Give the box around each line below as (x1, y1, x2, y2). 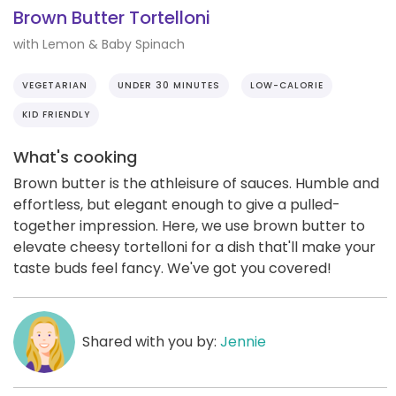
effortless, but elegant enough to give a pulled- (13, 194, 340, 215)
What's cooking (13, 145, 137, 168)
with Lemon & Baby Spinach (13, 34, 185, 53)
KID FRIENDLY (22, 107, 90, 121)
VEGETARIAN (22, 78, 88, 92)
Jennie (219, 331, 266, 352)
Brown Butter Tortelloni (13, 5, 210, 31)
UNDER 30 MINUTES (118, 78, 220, 92)
